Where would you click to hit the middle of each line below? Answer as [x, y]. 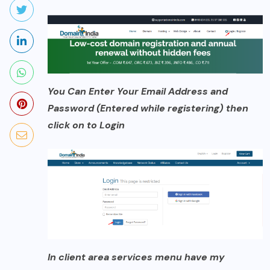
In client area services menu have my [136, 257]
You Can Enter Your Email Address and [138, 92]
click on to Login [86, 125]
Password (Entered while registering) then [148, 108]
